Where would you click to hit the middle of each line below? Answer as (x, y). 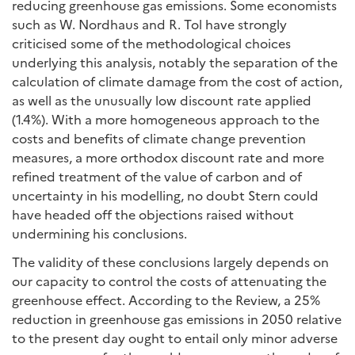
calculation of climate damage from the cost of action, (177, 81)
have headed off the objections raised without (153, 214)
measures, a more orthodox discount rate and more (168, 157)
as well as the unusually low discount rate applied (162, 100)
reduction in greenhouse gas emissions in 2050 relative (177, 319)
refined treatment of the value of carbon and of (157, 176)
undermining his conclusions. (99, 233)
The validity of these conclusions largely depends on (170, 261)
